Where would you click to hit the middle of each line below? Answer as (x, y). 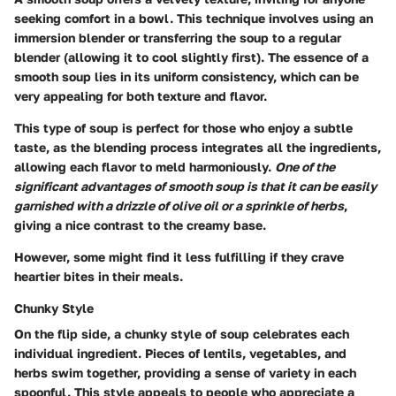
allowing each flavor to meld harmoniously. (145, 166)
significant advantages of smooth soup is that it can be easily (195, 186)
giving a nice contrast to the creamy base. (140, 225)
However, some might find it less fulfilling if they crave (179, 256)
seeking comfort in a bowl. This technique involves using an (194, 18)
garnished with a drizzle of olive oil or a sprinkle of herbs (179, 205)
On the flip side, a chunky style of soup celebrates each (182, 333)
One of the (305, 166)
